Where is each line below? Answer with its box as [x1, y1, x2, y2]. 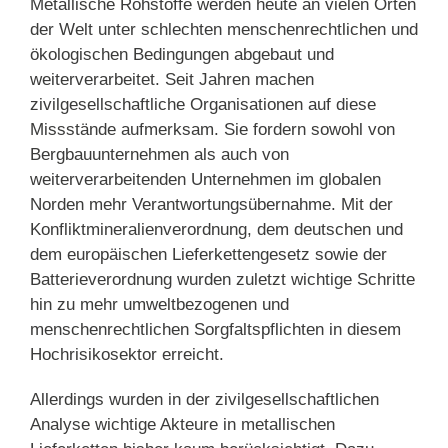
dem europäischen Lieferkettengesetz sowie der [30, 245, 387, 265]
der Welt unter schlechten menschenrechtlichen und [30, 20, 418, 40]
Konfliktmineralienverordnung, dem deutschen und [30, 220, 403, 240]
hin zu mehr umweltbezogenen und [30, 295, 289, 315]
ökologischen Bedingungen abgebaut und [30, 45, 334, 65]
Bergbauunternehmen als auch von [30, 145, 289, 165]
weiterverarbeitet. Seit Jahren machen [30, 70, 314, 90]
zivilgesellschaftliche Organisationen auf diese [30, 95, 376, 115]
